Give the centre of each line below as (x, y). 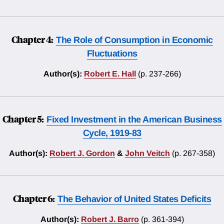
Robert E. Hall (110, 74)
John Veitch (147, 153)
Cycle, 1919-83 (112, 133)
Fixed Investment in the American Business (134, 120)
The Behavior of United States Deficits (134, 199)
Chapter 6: (34, 198)
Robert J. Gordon (82, 153)
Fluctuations (112, 54)
